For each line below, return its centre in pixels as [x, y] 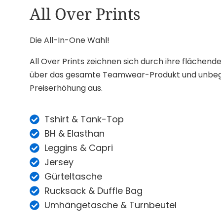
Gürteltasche [73, 176]
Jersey [59, 162]
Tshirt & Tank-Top [84, 119]
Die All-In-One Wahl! [70, 40]
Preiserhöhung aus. [66, 88]
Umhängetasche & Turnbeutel [110, 205]
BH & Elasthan [74, 133]
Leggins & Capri [79, 148]
